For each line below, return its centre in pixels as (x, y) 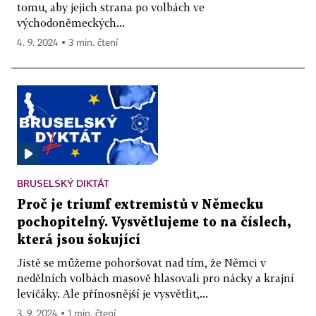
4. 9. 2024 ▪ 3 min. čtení (67, 43)
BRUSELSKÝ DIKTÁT (63, 183)
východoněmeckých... (71, 23)
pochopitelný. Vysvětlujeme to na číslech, (154, 222)
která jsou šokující (79, 240)
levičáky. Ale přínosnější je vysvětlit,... (113, 293)
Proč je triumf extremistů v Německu (140, 205)
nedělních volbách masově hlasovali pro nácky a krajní (156, 278)
